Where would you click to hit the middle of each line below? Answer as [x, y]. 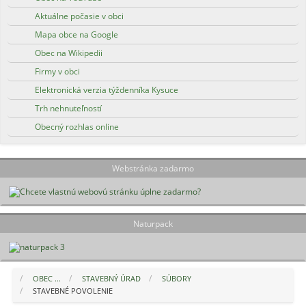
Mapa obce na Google [77, 34]
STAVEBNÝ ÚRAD [111, 278]
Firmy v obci [58, 71]
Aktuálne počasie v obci [80, 16]
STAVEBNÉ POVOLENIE [72, 291]
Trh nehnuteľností [69, 108]
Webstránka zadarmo [153, 168]
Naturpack [153, 224]
